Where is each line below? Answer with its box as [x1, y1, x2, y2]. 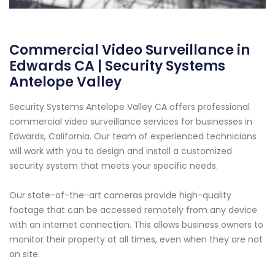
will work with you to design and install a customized [9, 145, 232, 158]
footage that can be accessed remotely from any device [9, 204, 257, 217]
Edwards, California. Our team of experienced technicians [9, 130, 257, 143]
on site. [9, 248, 40, 261]
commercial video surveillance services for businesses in [9, 115, 252, 128]
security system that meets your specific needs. [9, 160, 218, 172]
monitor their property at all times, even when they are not [9, 233, 263, 246]
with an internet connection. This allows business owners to [9, 219, 263, 231]
